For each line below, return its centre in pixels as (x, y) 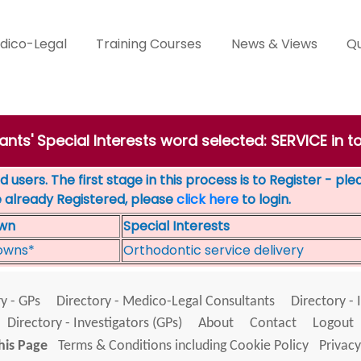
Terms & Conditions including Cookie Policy (183, 346)
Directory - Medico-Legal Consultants (165, 302)
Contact (273, 324)
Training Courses (149, 44)
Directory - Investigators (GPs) (95, 324)
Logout (333, 324)
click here (207, 199)
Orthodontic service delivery (214, 250)
